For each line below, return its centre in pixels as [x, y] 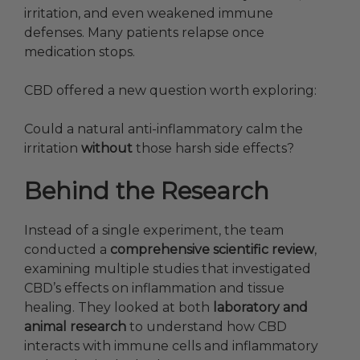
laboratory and [260, 308]
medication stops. [80, 52]
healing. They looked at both [119, 308]
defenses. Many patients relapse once [144, 33]
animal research [75, 327]
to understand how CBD [207, 327]
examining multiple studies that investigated [168, 269]
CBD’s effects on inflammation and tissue [154, 288]
